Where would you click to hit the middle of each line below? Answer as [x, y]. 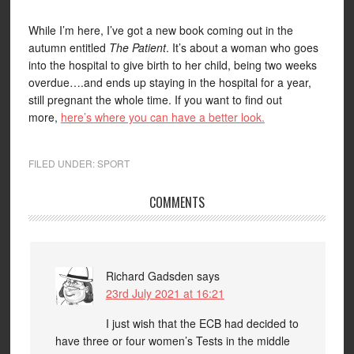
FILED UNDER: [62, 163]
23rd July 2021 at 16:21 [165, 293]
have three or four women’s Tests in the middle [172, 341]
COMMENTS [177, 202]
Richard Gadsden [149, 276]
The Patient [137, 47]
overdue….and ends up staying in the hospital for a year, [169, 82]
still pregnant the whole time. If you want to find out [155, 100]
